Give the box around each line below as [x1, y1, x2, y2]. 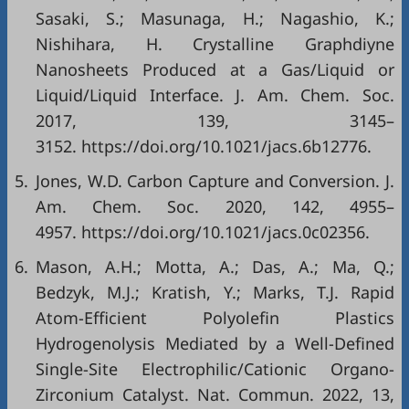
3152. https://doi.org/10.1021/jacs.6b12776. [36, 135, 372, 157]
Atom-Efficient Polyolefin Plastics [36, 307, 394, 329]
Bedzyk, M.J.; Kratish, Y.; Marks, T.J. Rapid [36, 281, 394, 303]
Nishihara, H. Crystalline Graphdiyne [36, 33, 394, 55]
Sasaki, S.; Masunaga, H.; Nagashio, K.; [36, 7, 394, 29]
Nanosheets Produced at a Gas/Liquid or [36, 58, 394, 80]
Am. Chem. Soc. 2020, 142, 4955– [36, 195, 394, 217]
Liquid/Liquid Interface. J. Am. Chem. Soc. [36, 84, 394, 106]
